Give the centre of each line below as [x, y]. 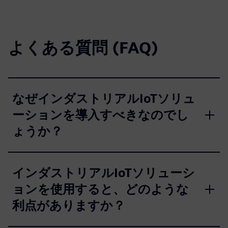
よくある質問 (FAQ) [83, 48]
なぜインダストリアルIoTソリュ [104, 99]
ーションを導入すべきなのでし [101, 115]
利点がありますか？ [69, 206]
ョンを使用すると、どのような [101, 189]
